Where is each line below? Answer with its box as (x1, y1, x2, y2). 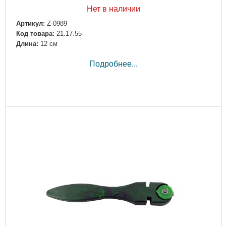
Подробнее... (89, 60, 138, 69)
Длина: (16, 40, 38, 48)
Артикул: (16, 19, 45, 27)
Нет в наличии (86, 4, 140, 13)
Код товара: (16, 30, 54, 38)
